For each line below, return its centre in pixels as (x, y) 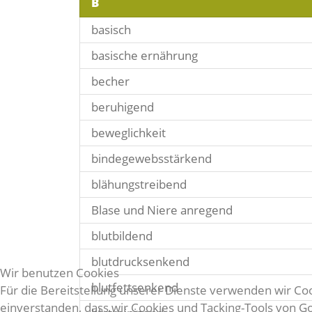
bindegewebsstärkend (151, 158)
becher (110, 81)
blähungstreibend (139, 184)
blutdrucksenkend (140, 262)
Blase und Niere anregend (162, 210)
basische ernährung (145, 55)
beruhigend (123, 107)
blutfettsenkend (135, 287)
